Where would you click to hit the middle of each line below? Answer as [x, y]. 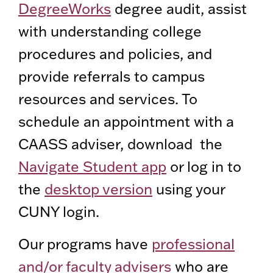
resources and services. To [108, 99]
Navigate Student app [92, 167]
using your [189, 189]
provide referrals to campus [112, 76]
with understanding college [110, 31]
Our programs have [85, 244]
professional [193, 244]
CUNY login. [59, 212]
